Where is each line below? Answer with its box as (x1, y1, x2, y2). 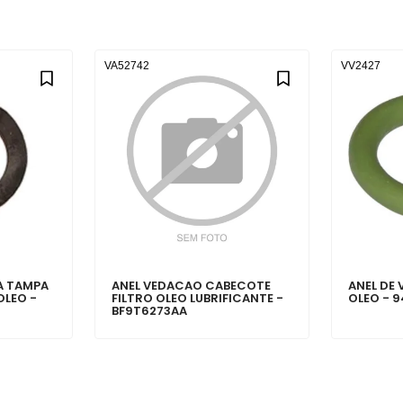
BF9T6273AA (112, 302, 188, 320)
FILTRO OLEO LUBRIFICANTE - (112, 290, 284, 308)
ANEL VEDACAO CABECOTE (112, 277, 272, 295)
